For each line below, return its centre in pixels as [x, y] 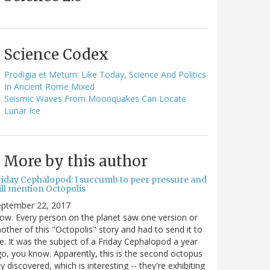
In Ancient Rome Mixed [49, 86]
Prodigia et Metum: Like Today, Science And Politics [105, 74]
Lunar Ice [22, 110]
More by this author [76, 161]
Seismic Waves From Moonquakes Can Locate [95, 98]
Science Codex [56, 54]
